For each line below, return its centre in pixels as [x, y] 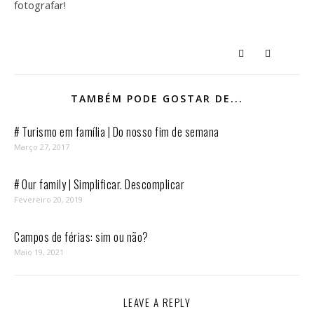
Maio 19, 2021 [39, 252]
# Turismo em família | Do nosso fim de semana [117, 132]
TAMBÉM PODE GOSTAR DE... [157, 98]
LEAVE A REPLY [157, 302]
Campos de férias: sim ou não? [81, 237]
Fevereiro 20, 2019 [48, 199]
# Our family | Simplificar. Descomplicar [99, 184]
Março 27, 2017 [42, 147]
